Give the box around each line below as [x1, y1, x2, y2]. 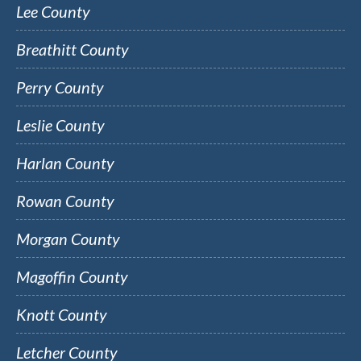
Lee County [16, 2, 90, 21]
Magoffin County [16, 267, 128, 286]
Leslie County [16, 115, 105, 135]
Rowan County [16, 191, 114, 210]
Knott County [16, 305, 107, 324]
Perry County [16, 77, 104, 97]
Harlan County [16, 153, 114, 172]
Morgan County [16, 229, 120, 248]
